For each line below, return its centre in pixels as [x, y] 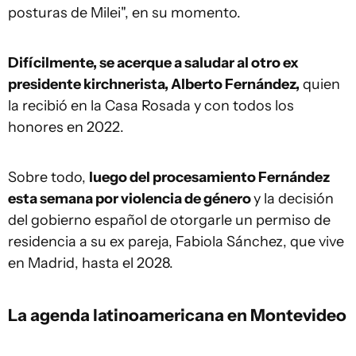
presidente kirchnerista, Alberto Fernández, [154, 84]
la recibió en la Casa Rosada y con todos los [151, 106]
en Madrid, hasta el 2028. [91, 263]
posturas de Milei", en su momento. [124, 13]
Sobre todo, [48, 177]
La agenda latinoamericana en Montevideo [177, 315]
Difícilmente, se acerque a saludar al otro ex [153, 63]
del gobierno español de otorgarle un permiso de [169, 220]
